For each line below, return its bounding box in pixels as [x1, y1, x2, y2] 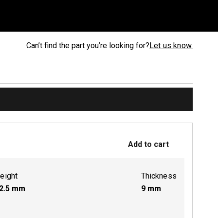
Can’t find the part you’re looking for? [26, 41, 150, 50]
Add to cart [128, 140, 169, 149]
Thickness [141, 171, 177, 181]
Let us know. [149, 41, 193, 50]
